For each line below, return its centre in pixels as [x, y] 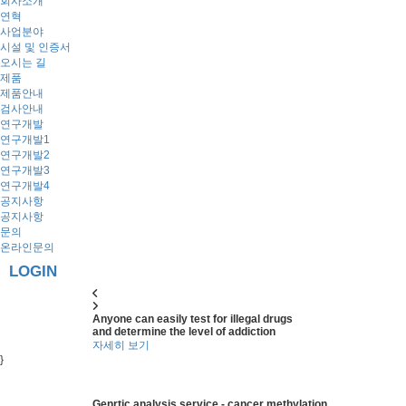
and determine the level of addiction [184, 332]
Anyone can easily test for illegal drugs [193, 319]
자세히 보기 [121, 345]
